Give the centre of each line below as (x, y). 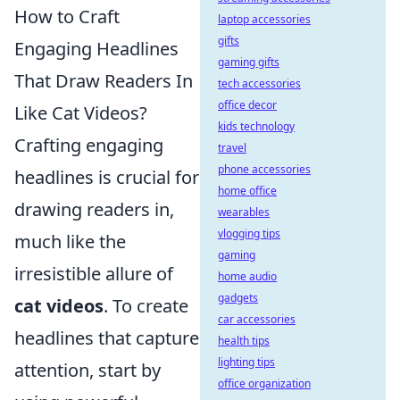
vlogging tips (249, 233)
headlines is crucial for (107, 177)
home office (247, 191)
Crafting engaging (89, 145)
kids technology (256, 126)
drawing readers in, (94, 209)
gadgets (238, 298)
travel (232, 148)
